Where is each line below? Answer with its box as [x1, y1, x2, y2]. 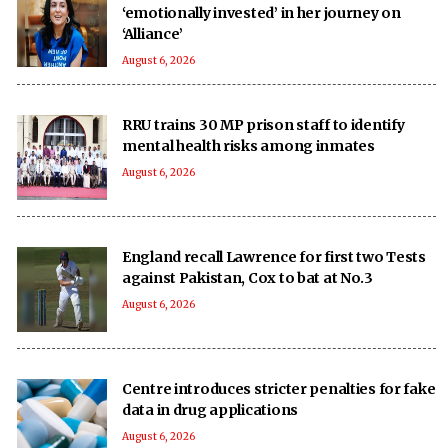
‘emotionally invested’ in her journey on [122, 3, 401, 22]
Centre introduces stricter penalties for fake [122, 379, 436, 398]
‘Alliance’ [122, 24, 184, 43]
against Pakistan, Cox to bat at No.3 [122, 268, 373, 287]
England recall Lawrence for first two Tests [122, 247, 426, 266]
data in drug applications [122, 400, 298, 419]
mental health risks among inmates [122, 136, 375, 155]
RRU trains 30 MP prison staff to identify [122, 115, 405, 134]
